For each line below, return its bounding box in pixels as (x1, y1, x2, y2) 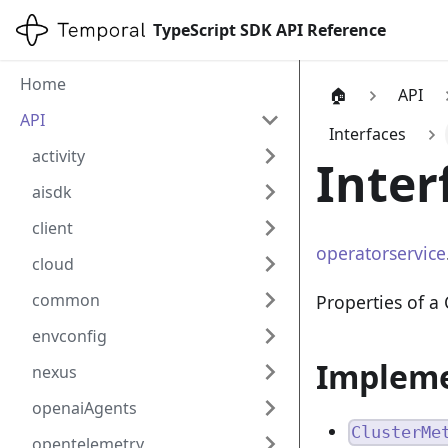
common (32, 289, 100, 311)
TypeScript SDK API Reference (152, 19, 386, 41)
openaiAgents (32, 397, 137, 419)
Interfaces (328, 123, 406, 146)
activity (32, 145, 85, 167)
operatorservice (316, 240, 446, 265)
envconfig (32, 325, 107, 347)
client (32, 217, 73, 239)
